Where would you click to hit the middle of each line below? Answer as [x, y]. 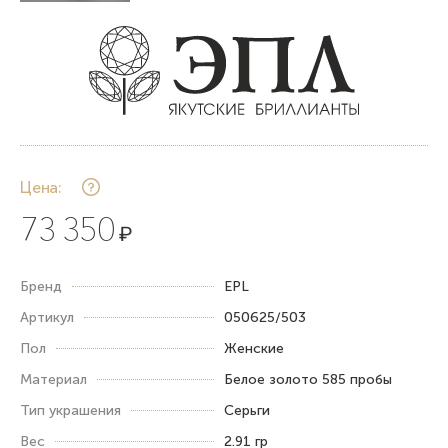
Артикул [47, 317]
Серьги [247, 410]
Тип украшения [70, 410]
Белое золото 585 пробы [308, 379]
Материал [53, 379]
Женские [254, 348]
